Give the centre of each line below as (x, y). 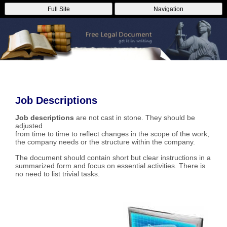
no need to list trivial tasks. (58, 174)
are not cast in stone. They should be (135, 118)
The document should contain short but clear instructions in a (113, 157)
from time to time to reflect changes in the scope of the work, (112, 134)
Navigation (168, 9)
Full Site (59, 9)
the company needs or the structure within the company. (105, 142)
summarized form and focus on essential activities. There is (110, 165)
